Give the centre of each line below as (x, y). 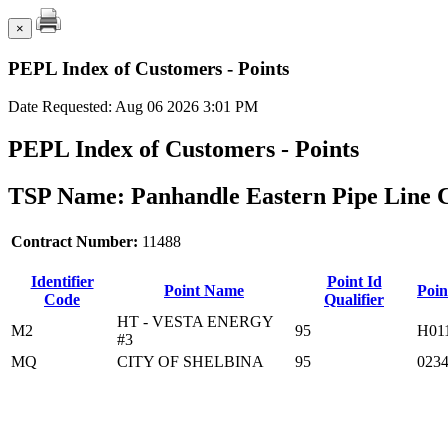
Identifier (62, 282)
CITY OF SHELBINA (190, 362)
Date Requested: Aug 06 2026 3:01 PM (133, 107)
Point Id (354, 282)
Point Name (204, 291)
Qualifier (354, 300)
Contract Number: (76, 242)
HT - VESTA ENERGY (195, 322)
